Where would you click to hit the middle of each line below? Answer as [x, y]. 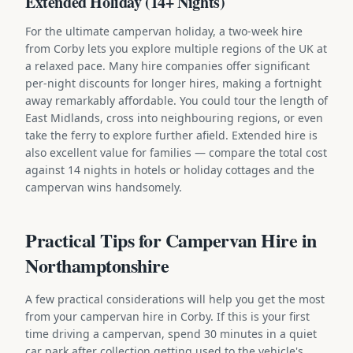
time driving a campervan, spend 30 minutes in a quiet [171, 333]
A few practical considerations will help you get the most [175, 299]
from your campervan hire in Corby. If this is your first [167, 316]
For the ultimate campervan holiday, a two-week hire [164, 31]
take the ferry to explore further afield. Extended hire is [171, 135]
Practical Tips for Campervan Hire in [171, 240]
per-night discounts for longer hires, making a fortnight [173, 83]
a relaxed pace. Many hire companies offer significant [167, 65]
